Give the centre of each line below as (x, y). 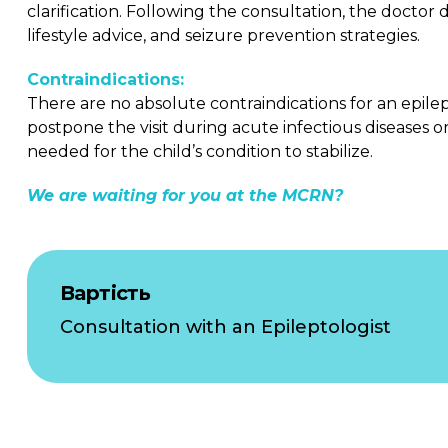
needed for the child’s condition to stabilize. (200, 151)
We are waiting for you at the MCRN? (185, 195)
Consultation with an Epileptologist (225, 327)
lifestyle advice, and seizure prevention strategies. (223, 35)
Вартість (105, 293)
